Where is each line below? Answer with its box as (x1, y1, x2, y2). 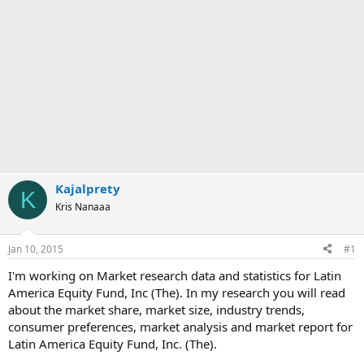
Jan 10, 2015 (8, 241, 63, 256)
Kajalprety (55, 180, 120, 197)
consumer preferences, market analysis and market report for (8, 318, 353, 335)
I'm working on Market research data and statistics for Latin (8, 266, 341, 284)
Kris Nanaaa (55, 200, 110, 214)
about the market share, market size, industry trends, (8, 301, 305, 318)
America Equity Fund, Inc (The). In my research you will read (8, 284, 345, 301)
